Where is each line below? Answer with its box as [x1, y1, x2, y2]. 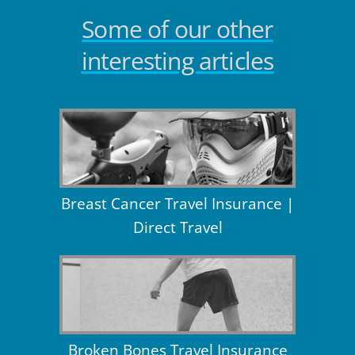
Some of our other [82, 13, 273, 46]
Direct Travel [132, 217, 223, 239]
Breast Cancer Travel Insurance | [61, 193, 294, 215]
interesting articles [81, 44, 274, 78]
